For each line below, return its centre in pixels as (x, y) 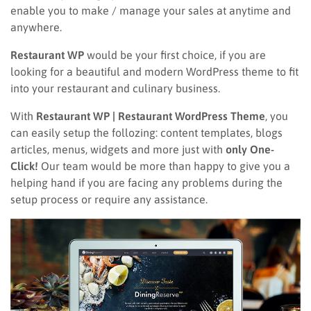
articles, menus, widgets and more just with (118, 150)
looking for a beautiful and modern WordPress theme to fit (154, 72)
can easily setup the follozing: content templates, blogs (146, 133)
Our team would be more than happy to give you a (164, 166)
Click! (24, 166)
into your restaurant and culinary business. (115, 89)
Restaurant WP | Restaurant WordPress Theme (151, 116)
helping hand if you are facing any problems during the (146, 183)
